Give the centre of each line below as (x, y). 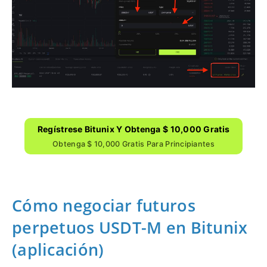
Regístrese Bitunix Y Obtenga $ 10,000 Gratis (133, 129)
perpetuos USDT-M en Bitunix (130, 227)
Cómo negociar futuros (104, 205)
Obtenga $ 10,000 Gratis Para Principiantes (133, 144)
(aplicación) (58, 249)
